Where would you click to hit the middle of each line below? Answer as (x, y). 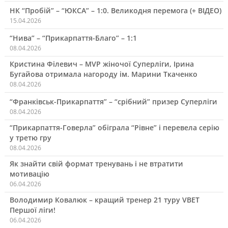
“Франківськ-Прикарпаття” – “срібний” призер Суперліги (113, 102)
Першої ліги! (32, 210)
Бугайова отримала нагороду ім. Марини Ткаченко (103, 74)
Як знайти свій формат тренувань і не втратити (96, 164)
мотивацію (29, 174)
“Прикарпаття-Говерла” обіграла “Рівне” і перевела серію (114, 128)
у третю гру (30, 138)
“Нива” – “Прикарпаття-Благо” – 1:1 (73, 38)
